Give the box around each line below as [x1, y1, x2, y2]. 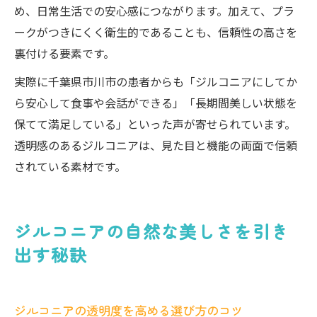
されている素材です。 [14, 158, 126, 175]
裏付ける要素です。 [14, 45, 115, 62]
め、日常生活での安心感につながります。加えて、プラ [14, 2, 294, 19]
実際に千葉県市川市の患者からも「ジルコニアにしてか [14, 73, 297, 90]
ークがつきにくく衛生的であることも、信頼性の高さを [14, 23, 297, 40]
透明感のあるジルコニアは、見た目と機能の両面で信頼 [14, 137, 297, 154]
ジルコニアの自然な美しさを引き [14, 219, 290, 243]
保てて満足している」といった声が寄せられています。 [14, 115, 296, 132]
